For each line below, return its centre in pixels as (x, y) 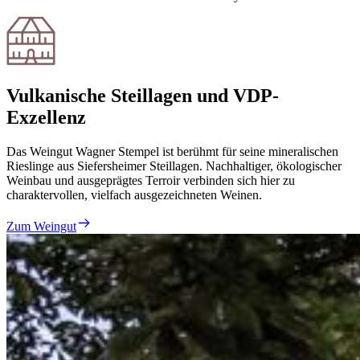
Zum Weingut (41, 226)
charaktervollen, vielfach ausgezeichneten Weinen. (134, 194)
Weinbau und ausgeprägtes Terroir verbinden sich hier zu (151, 180)
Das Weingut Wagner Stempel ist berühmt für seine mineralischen (172, 151)
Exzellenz (46, 117)
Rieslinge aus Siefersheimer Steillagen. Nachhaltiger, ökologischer (174, 166)
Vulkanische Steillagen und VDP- (143, 95)
